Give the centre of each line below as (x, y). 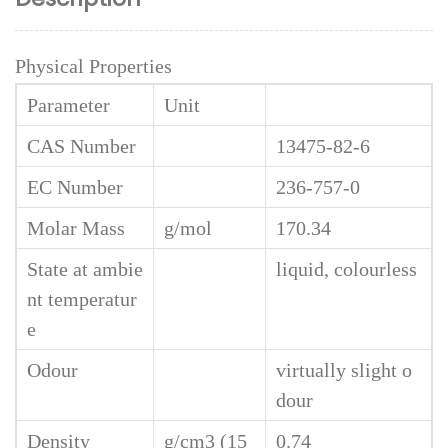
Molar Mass (76, 228)
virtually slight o (344, 370)
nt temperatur (82, 299)
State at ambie (85, 269)
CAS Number (81, 146)
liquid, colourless (346, 269)
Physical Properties (93, 66)
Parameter (68, 105)
